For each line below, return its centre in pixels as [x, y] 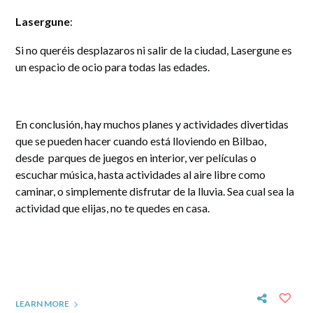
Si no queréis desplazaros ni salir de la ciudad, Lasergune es [154, 50]
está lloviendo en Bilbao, [209, 141]
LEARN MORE [43, 304]
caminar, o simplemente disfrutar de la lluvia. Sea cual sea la [155, 191]
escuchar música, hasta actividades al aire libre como [141, 175]
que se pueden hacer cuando [82, 141]
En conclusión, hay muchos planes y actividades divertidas [152, 124]
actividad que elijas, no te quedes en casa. [113, 208]
